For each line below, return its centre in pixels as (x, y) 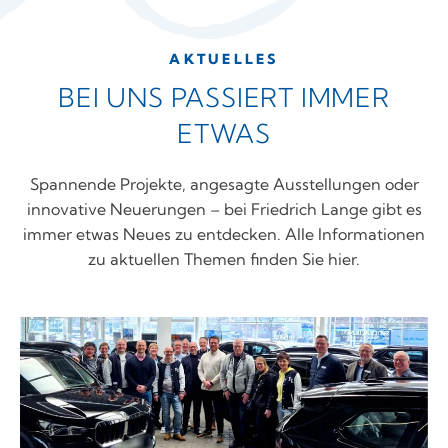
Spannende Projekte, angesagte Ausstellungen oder (224, 184)
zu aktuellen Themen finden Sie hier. (224, 259)
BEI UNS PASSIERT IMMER (224, 98)
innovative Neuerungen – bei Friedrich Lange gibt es (224, 209)
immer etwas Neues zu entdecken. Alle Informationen (224, 234)
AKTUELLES (224, 59)
